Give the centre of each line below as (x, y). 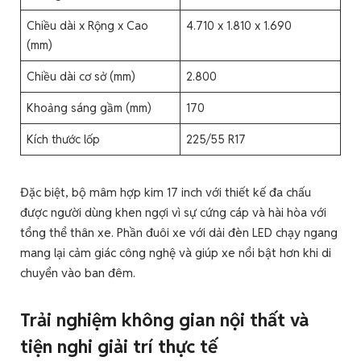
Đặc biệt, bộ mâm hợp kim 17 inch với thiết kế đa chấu (166, 192)
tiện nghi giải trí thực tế (119, 347)
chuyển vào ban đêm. (78, 272)
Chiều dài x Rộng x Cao (88, 25)
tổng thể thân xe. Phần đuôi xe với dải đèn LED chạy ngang (179, 232)
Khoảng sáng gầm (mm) (89, 107)
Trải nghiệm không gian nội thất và (165, 320)
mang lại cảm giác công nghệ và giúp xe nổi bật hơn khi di (176, 252)
